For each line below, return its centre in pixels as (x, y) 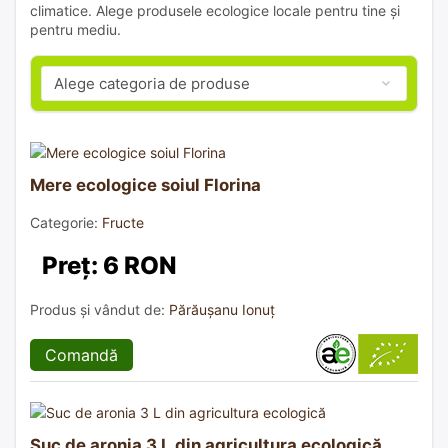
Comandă (81, 354)
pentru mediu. (75, 29)
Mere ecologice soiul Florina (145, 184)
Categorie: (66, 222)
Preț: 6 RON (109, 265)
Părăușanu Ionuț (222, 309)
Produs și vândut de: (99, 309)
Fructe (123, 222)
